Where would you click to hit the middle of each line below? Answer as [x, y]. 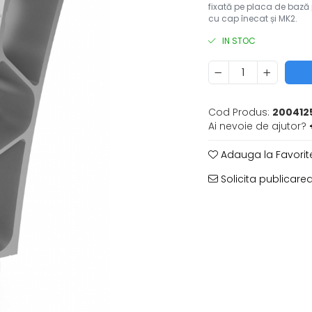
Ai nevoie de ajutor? [257, 126]
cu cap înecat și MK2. [252, 18]
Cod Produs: [239, 112]
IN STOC [237, 41]
